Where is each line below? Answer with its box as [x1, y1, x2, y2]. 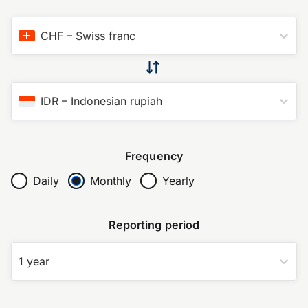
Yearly [162, 174, 195, 188]
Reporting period [109, 218, 199, 232]
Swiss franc [76, 28, 135, 43]
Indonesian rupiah [71, 93, 162, 108]
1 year [19, 254, 49, 269]
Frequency [125, 148, 183, 163]
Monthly [89, 174, 131, 188]
